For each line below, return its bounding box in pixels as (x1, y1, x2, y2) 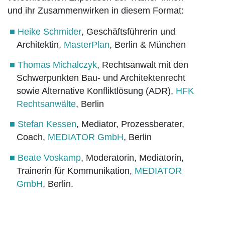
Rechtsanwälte (16, 99, 76, 109)
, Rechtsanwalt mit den (96, 60, 188, 70)
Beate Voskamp (17, 152, 81, 163)
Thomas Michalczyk (17, 60, 97, 70)
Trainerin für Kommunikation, (16, 165, 135, 176)
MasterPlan (63, 40, 109, 50)
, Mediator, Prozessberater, (76, 119, 184, 130)
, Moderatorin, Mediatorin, (80, 152, 184, 163)
